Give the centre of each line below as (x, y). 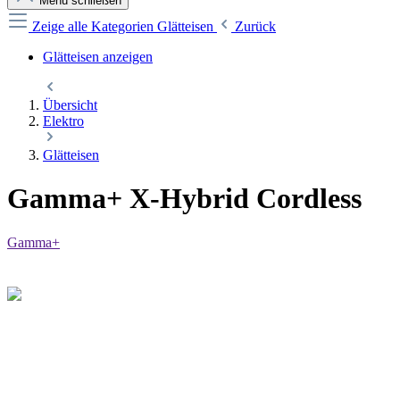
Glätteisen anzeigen (98, 57)
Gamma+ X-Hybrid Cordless (184, 199)
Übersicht (70, 105)
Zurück (255, 26)
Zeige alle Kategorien (95, 26)
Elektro (63, 121)
